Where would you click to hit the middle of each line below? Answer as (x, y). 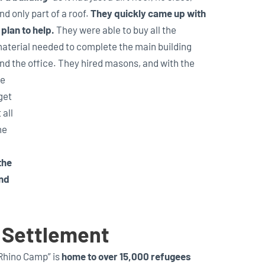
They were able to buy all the (115, 29)
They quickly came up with (148, 13)
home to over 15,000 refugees (126, 256)
